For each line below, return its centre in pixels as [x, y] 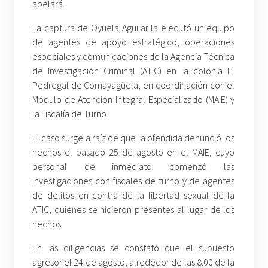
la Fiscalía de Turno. [70, 113]
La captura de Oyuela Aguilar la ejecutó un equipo [134, 27]
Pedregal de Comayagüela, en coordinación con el [134, 85]
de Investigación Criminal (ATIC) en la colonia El [134, 70]
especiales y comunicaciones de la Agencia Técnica [134, 56]
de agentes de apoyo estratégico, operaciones [134, 42]
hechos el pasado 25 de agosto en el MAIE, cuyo [134, 152]
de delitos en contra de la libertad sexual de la [134, 195]
